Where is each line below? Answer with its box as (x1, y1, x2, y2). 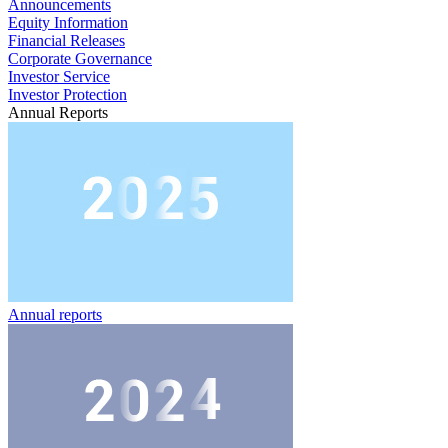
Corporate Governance (8, 50, 152, 67)
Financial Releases (8, 32, 125, 49)
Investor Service (8, 68, 110, 85)
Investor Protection (8, 86, 127, 103)
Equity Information (8, 14, 128, 31)
